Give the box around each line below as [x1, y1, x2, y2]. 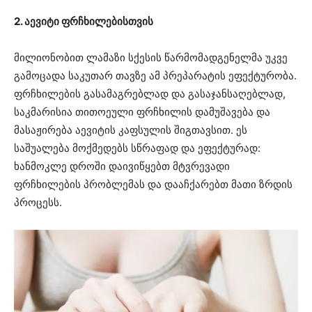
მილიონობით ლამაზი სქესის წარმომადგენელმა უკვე [14, 51, 288, 65]
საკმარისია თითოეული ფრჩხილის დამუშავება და [14, 105, 270, 119]
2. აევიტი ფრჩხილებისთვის [14, 15, 153, 29]
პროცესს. [14, 196, 62, 210]
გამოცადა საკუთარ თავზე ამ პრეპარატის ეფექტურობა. [14, 69, 297, 83]
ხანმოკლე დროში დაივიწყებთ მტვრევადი [14, 159, 230, 173]
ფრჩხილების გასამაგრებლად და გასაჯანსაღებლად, [14, 87, 286, 101]
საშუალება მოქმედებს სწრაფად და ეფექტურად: [14, 141, 260, 155]
